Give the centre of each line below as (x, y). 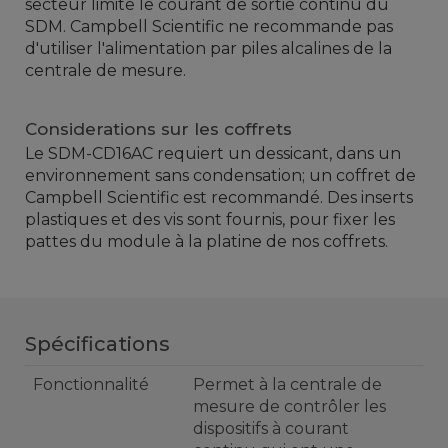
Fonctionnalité (91, 385)
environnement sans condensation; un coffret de (220, 176)
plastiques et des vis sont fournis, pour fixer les (210, 220)
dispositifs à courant (271, 429)
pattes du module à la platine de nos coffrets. (206, 242)
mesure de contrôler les (289, 407)
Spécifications (97, 344)
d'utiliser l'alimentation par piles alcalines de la (208, 49)
